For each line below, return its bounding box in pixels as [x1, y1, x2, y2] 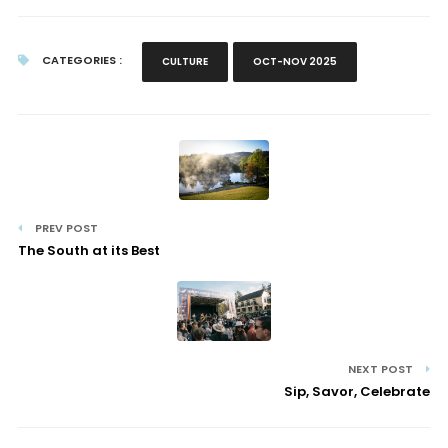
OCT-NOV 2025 [252, 53, 337, 69]
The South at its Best [17, 240, 160, 260]
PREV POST [31, 219, 98, 236]
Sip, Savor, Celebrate [284, 381, 431, 401]
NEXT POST [348, 360, 417, 377]
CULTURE [161, 53, 208, 69]
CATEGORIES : [38, 51, 122, 68]
